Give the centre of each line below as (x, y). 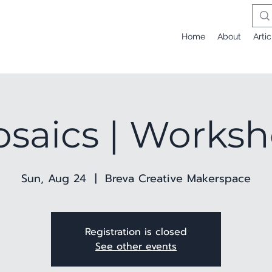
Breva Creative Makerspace (178, 178)
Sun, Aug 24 (54, 178)
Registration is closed (136, 232)
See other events (136, 246)
